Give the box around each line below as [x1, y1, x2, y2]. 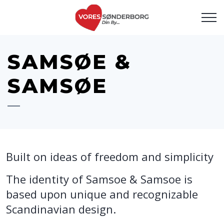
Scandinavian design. [6, 201, 116, 216]
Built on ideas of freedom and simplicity [6, 149, 213, 164]
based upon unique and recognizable [6, 186, 198, 201]
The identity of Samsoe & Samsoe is [6, 171, 192, 186]
